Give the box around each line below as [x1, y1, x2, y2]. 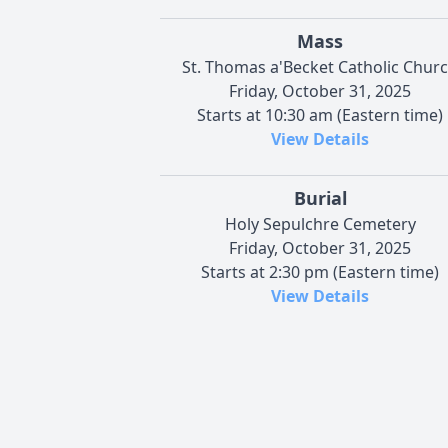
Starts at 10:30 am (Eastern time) [197, 103, 443, 126]
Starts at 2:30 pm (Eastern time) [201, 260, 439, 283]
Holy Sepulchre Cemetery [224, 212, 416, 235]
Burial [293, 185, 347, 210]
